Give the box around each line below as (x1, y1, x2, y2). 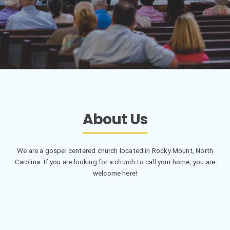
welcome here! (92, 169, 138, 177)
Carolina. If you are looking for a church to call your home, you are (14, 158, 216, 166)
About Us (82, 109, 148, 130)
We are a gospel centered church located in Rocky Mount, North (16, 146, 214, 155)
